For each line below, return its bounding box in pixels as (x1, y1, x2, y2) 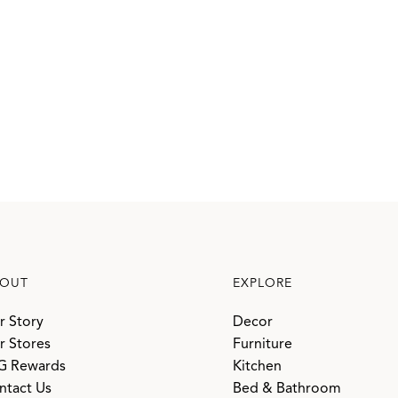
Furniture (233, 338, 292, 352)
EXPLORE (233, 277, 292, 290)
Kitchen (233, 360, 282, 374)
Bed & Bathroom (233, 382, 341, 396)
